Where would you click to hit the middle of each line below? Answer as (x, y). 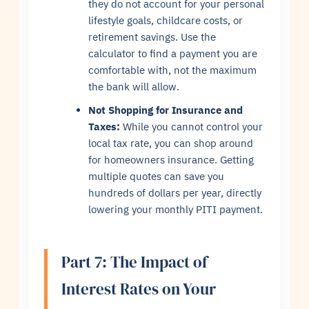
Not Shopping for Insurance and (166, 110)
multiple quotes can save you (157, 176)
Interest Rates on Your (139, 289)
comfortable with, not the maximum (173, 70)
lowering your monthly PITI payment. (176, 209)
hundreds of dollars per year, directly (175, 192)
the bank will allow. (134, 86)
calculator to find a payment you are (173, 53)
